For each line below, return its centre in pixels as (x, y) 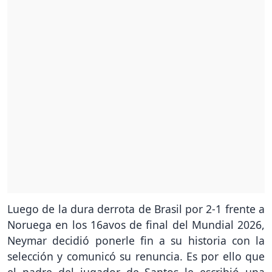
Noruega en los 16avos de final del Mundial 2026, (136, 224)
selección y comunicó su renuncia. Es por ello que (136, 256)
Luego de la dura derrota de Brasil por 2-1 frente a (136, 209)
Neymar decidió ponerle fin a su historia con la (136, 240)
